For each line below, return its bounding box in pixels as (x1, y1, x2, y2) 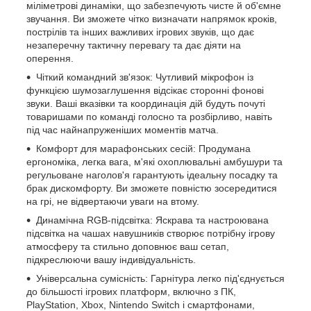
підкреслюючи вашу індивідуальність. (26, 253, 196, 265)
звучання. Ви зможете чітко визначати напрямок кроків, (26, 12, 277, 24)
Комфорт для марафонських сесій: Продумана (36, 142, 251, 154)
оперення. (26, 52, 74, 64)
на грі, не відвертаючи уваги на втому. (26, 195, 199, 207)
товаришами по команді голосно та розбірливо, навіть (26, 110, 272, 122)
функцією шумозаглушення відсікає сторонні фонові (26, 84, 264, 96)
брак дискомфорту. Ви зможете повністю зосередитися (26, 182, 277, 194)
